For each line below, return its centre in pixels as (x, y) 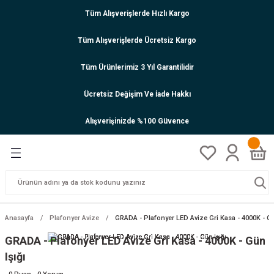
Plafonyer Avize (74, 218)
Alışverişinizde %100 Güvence (137, 121)
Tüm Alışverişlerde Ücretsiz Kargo (137, 40)
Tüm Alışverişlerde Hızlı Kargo (137, 13)
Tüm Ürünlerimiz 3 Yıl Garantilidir (137, 67)
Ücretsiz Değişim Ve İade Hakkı (137, 94)
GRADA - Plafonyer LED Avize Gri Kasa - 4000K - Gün (135, 241)
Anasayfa (19, 218)
